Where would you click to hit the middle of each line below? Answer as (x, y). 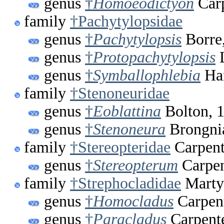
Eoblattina (127, 111)
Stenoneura (129, 129)
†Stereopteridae (120, 147)
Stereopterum (135, 165)
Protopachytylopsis (154, 57)
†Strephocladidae (125, 183)
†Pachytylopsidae (126, 21)
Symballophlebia (147, 75)
